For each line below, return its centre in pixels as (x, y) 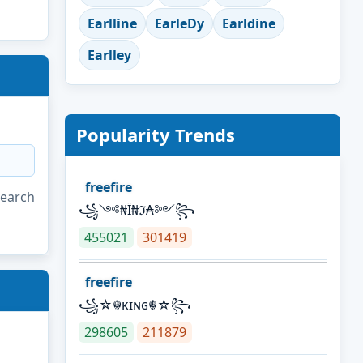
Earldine (249, 23)
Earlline (112, 23)
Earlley (109, 55)
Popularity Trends (156, 135)
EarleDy (179, 23)
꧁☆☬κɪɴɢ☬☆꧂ (135, 305)
